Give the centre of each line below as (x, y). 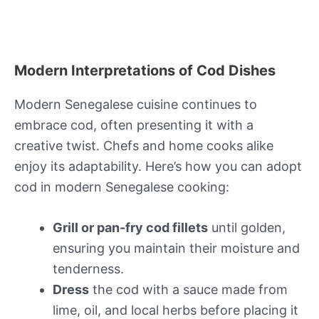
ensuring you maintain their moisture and (176, 249)
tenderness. (88, 269)
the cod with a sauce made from (188, 290)
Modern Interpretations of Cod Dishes (145, 70)
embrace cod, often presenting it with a (134, 125)
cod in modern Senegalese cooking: (122, 187)
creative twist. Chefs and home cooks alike (144, 145)
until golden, (247, 228)
